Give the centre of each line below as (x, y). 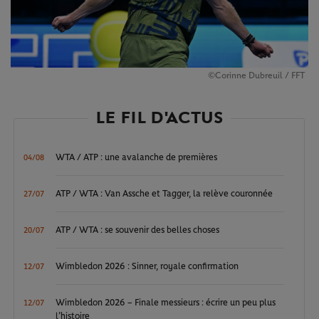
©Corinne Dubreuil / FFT (256, 76)
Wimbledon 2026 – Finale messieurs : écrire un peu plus (166, 303)
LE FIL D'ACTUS (159, 118)
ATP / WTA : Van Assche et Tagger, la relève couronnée (164, 194)
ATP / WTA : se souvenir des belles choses (138, 231)
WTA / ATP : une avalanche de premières (137, 158)
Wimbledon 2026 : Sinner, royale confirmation (147, 267)
